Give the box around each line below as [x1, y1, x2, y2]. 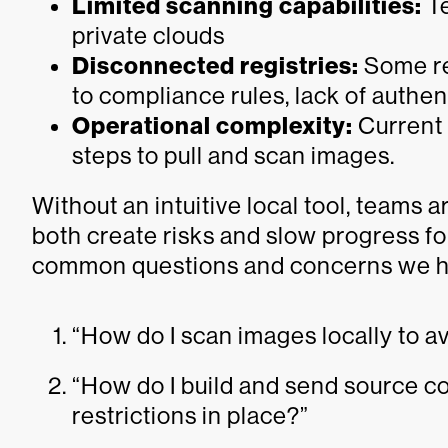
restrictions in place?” [72, 401, 314, 429]
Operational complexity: [72, 111, 353, 140]
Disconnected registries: [72, 51, 359, 80]
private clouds [72, 21, 225, 49]
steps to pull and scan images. [72, 141, 395, 169]
